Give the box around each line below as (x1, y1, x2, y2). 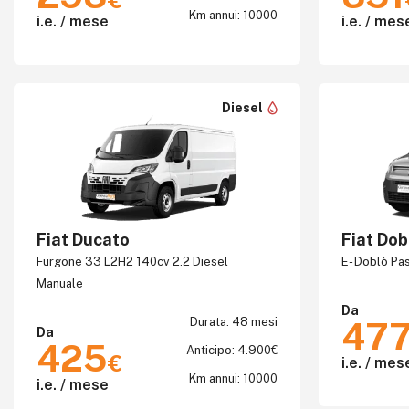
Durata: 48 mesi (189, 315, 278, 329)
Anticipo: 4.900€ (185, 343, 278, 357)
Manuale (37, 277, 83, 290)
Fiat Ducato (37, 230, 130, 249)
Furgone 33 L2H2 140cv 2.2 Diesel (37, 255, 228, 268)
